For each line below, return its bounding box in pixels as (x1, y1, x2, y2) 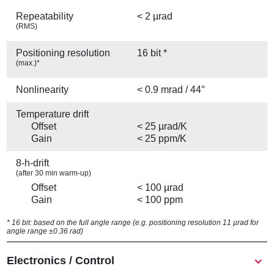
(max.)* (16, 59, 40, 68)
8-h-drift (16, 158, 50, 169)
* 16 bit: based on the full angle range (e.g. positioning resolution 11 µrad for (7, 218, 259, 228)
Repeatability (16, 11, 74, 22)
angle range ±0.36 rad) (7, 227, 84, 236)
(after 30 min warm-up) (16, 169, 92, 178)
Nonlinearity (16, 84, 69, 95)
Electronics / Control (7, 254, 115, 267)
